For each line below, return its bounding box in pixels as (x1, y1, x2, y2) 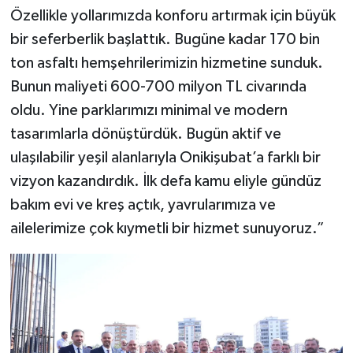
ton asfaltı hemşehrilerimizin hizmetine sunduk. (9, 55, 323, 71)
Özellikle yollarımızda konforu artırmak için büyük (9, 8, 336, 24)
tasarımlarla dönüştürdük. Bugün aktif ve (9, 126, 281, 142)
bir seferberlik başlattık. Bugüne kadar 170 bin (9, 32, 320, 47)
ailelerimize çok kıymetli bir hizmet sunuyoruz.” (9, 221, 325, 236)
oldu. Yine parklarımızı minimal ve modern (9, 102, 288, 118)
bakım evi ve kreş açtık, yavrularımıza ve (9, 197, 276, 213)
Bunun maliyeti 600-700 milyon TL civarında (9, 79, 307, 95)
